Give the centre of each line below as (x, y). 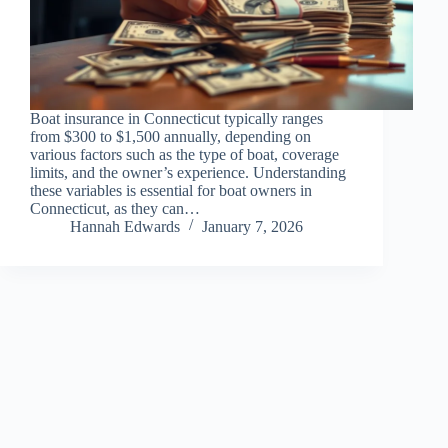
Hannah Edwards (125, 226)
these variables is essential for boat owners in (171, 190)
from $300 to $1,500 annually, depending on (170, 136)
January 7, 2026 (252, 226)
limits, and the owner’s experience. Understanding (188, 172)
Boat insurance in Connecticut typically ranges (176, 118)
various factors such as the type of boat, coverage (184, 154)
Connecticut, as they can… (115, 208)
